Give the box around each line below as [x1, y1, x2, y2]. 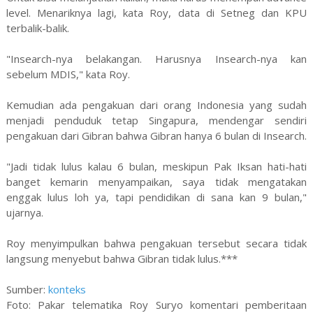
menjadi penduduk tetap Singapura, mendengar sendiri [6, 112, 307, 127]
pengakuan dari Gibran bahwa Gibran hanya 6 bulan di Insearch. [6, 128, 307, 143]
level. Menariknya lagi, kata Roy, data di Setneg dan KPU [6, 5, 307, 20]
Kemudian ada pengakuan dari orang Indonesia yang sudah [6, 97, 307, 112]
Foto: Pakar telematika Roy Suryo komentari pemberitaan [6, 297, 307, 312]
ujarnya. [6, 205, 43, 219]
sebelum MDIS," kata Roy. [6, 66, 130, 81]
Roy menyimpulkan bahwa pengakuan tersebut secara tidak [6, 235, 307, 250]
